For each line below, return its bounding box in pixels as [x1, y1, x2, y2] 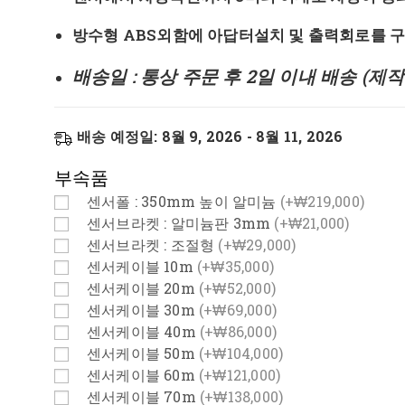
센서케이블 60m [87, 364, 199, 384]
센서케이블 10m [87, 256, 197, 276]
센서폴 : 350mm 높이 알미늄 [87, 191, 280, 211]
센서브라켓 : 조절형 [87, 234, 219, 254]
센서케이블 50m [87, 343, 199, 363]
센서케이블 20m [87, 278, 199, 297]
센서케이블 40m [87, 321, 200, 341]
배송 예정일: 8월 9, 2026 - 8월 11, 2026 [77, 126, 344, 146]
